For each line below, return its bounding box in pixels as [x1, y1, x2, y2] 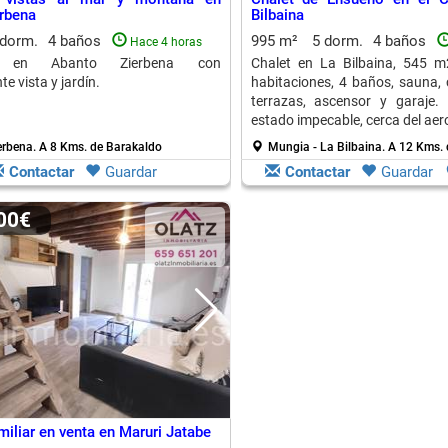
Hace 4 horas [129, 35, 202, 49]
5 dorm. [311, 32, 363, 50]
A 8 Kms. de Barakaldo [38, 140, 162, 154]
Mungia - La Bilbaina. [267, 140, 388, 154]
